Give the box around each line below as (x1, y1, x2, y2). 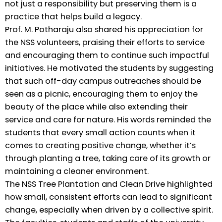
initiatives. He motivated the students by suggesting (5, 62, 214, 74)
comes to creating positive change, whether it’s (5, 140, 196, 152)
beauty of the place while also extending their (5, 101, 188, 113)
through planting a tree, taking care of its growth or (5, 153, 211, 165)
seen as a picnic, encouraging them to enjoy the (5, 88, 198, 100)
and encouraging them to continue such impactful (5, 50, 209, 61)
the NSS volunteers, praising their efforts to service (5, 37, 205, 49)
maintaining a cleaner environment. (5, 166, 149, 177)
